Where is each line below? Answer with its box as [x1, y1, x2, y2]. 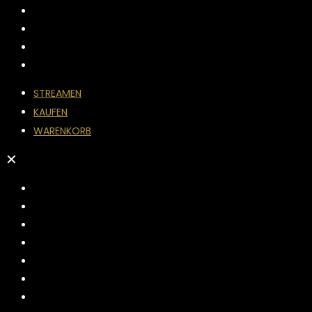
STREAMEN [33, 86, 81, 100]
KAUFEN [33, 105, 68, 119]
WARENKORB [33, 124, 91, 138]
